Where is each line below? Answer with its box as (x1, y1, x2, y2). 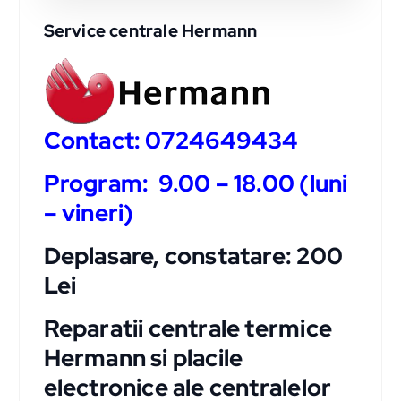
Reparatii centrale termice (43, 311, 332, 344)
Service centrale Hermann (43, 19, 258, 43)
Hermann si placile (43, 341, 243, 373)
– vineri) (43, 197, 134, 229)
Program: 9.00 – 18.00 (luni (43, 167, 348, 200)
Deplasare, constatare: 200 (43, 240, 343, 272)
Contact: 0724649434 (43, 124, 299, 157)
